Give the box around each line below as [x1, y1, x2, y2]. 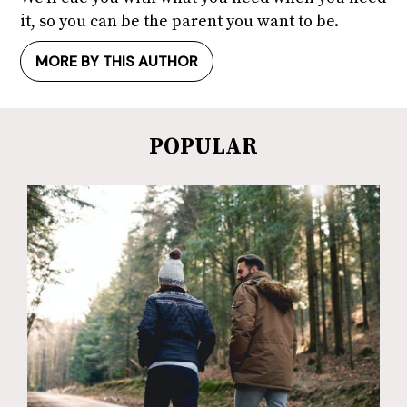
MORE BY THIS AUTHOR [35, 51, 198, 71]
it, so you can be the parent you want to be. [20, 10, 339, 32]
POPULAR [149, 132, 258, 161]
